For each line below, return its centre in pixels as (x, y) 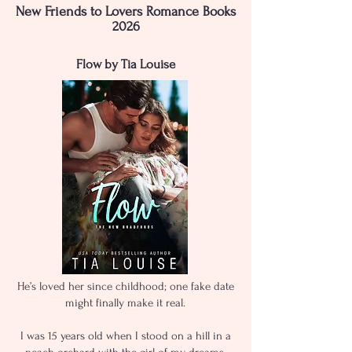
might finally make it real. (125, 303)
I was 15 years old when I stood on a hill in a (125, 336)
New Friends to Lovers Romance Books (126, 11)
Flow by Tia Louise (125, 64)
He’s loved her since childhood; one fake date (125, 286)
